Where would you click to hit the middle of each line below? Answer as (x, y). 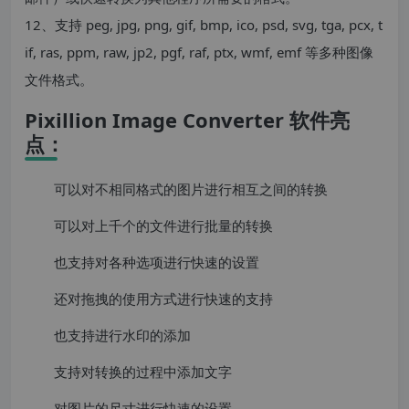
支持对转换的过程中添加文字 (143, 371)
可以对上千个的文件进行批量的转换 (163, 225)
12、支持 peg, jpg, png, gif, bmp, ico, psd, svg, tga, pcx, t (204, 24)
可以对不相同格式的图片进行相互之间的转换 (191, 189)
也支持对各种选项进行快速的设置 (157, 262)
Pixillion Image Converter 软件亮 (187, 119)
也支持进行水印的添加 (122, 335)
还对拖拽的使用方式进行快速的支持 (163, 298)
